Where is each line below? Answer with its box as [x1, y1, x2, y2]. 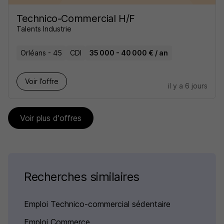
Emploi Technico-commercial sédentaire [24, 199, 170, 209]
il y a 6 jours [168, 81, 207, 90]
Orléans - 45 [20, 48, 62, 57]
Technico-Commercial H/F [16, 12, 135, 24]
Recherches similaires [24, 169, 139, 184]
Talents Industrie [16, 24, 71, 33]
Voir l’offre [25, 77, 58, 85]
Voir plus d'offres [20, 113, 81, 123]
